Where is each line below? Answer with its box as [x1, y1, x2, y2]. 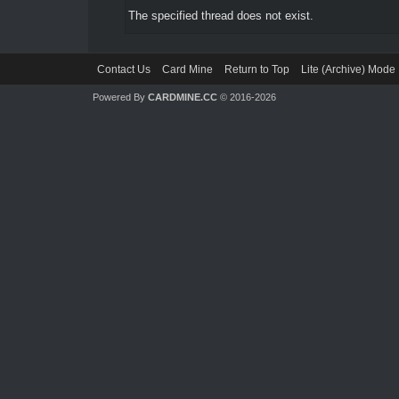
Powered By [92, 92, 148, 102]
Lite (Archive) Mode [300, 63, 395, 76]
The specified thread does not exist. [127, 9, 313, 22]
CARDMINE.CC [147, 92, 217, 102]
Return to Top [224, 63, 289, 76]
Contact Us [96, 63, 151, 76]
